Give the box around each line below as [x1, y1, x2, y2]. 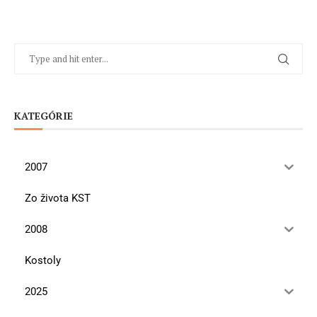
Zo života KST [25, 191, 91, 204]
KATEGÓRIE [14, 109, 73, 123]
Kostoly [25, 253, 61, 267]
